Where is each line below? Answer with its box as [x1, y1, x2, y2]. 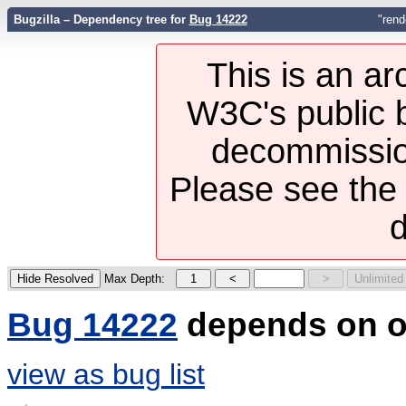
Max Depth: [104, 272, 165, 286]
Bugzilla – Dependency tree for [13, 13, 189, 26]
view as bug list [7, 357, 205, 391]
